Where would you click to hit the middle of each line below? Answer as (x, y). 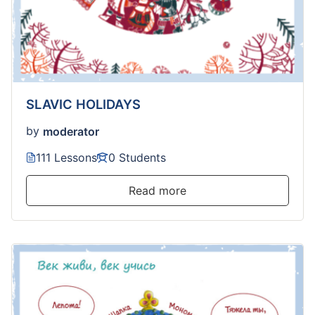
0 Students (137, 158)
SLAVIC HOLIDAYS (83, 104)
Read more (157, 191)
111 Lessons (66, 158)
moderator (71, 131)
